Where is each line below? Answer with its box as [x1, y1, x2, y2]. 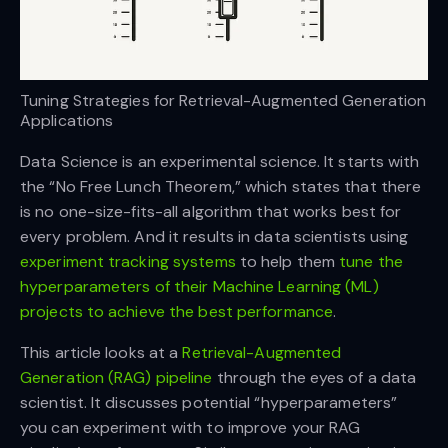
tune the [339, 251, 403, 273]
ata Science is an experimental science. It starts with [31, 151, 420, 173]
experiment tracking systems [20, 251, 236, 273]
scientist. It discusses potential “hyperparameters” [20, 392, 398, 414]
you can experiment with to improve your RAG [20, 417, 361, 439]
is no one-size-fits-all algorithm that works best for [20, 201, 402, 223]
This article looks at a [20, 342, 183, 364]
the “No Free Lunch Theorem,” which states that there [20, 176, 422, 198]
